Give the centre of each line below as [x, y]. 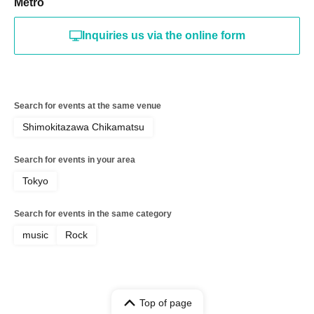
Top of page [165, 302]
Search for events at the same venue [88, 105]
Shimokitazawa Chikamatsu [83, 127]
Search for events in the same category [93, 213]
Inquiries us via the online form [163, 35]
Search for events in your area [75, 159]
